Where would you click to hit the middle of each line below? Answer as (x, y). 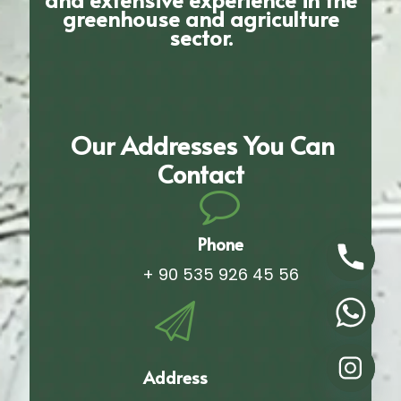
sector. (200, 37)
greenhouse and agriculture (200, 18)
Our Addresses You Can (202, 145)
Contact (200, 173)
